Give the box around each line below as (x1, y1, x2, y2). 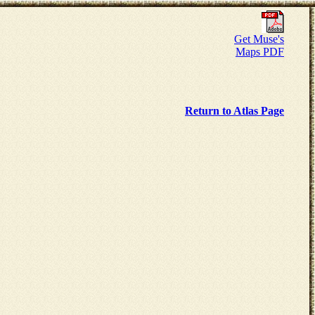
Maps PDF (236, 46, 284, 58)
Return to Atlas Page (185, 105, 284, 117)
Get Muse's (234, 33, 284, 45)
